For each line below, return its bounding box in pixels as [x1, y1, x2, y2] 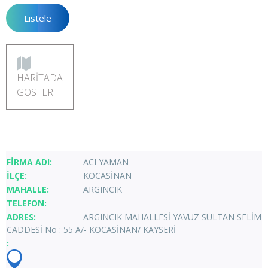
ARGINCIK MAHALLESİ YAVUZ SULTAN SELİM [83, 211, 261, 223]
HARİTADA [17, 71, 63, 84]
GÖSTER [17, 85, 53, 99]
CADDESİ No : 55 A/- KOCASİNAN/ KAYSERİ [7, 223, 176, 235]
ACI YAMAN [83, 156, 129, 167]
